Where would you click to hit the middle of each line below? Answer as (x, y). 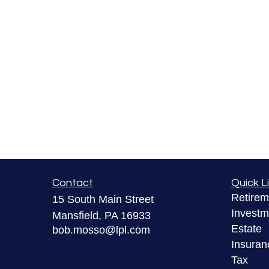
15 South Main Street (103, 199)
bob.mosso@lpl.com (101, 230)
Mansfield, (77, 215)
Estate (246, 228)
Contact (73, 183)
